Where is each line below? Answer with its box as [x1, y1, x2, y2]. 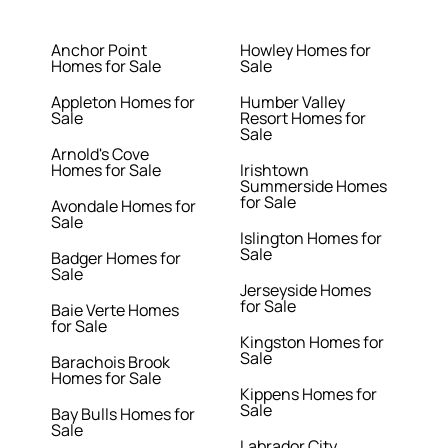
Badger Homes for [51, 247, 182, 270]
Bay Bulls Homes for [51, 403, 196, 426]
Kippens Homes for [239, 383, 377, 406]
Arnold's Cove [51, 143, 150, 166]
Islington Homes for [239, 227, 382, 250]
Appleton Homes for [51, 91, 196, 114]
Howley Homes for [239, 39, 371, 62]
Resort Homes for [239, 107, 366, 130]
